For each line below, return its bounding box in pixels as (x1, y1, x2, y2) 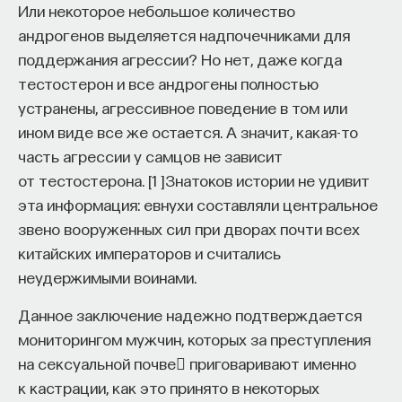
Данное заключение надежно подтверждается (18, 304, 362, 324)
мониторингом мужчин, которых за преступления (18, 328, 371, 348)
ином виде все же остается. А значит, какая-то (18, 121, 358, 141)
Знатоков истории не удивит (165, 170, 370, 189)
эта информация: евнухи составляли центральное (18, 194, 378, 214)
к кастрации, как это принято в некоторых (18, 377, 319, 397)
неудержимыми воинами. (18, 267, 197, 286)
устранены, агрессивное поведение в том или (18, 97, 347, 117)
